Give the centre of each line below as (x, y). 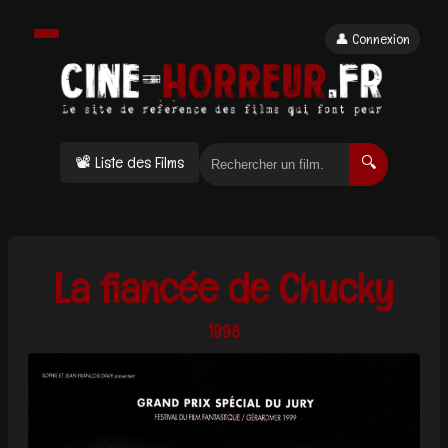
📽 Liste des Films (129, 163)
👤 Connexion (372, 39)
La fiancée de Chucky (224, 288)
